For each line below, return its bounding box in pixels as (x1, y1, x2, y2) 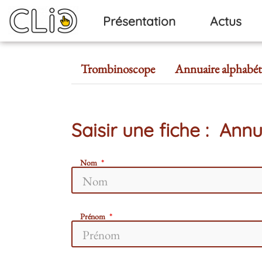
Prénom (80, 211, 105, 222)
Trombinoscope (81, 61, 155, 77)
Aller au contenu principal (14, 8, 161, 23)
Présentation (103, 13, 176, 29)
